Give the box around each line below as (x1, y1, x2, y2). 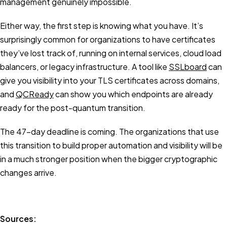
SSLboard (169, 61, 207, 72)
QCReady (16, 88, 54, 99)
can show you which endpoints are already (54, 88, 213, 99)
